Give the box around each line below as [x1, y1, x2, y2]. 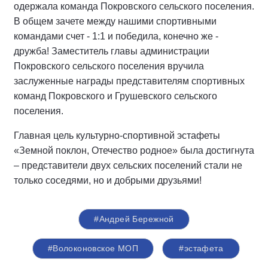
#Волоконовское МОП [47, 243, 139, 254]
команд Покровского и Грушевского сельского [14, 91, 217, 102]
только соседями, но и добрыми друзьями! [14, 175, 202, 186]
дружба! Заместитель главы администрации [14, 46, 209, 57]
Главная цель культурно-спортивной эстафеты [14, 130, 220, 141]
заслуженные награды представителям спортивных [14, 76, 245, 87]
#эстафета [179, 243, 224, 254]
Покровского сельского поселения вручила [14, 61, 204, 72]
